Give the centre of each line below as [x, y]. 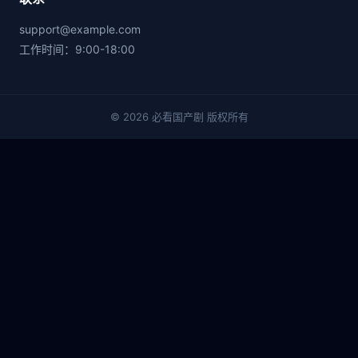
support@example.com [80, 29]
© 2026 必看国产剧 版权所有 [179, 116]
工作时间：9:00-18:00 [77, 49]
